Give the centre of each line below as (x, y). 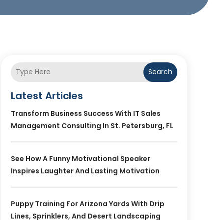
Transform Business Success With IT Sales (85, 113)
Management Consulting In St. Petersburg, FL (92, 125)
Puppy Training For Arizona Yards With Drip (87, 204)
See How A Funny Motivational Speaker (80, 158)
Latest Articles (47, 96)
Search (160, 72)
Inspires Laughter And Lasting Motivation (85, 171)
